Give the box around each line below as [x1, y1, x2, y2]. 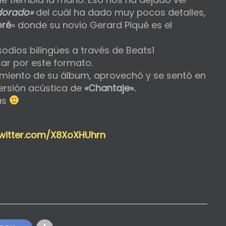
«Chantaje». [82, 81, 138, 94]
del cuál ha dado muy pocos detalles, [36, 6, 206, 19]
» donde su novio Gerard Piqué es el [11, 18, 172, 31]
